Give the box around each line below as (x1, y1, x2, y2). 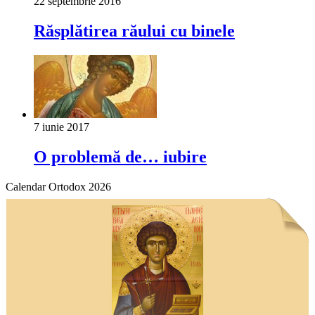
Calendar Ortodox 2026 (6, 180, 111, 193)
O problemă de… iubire (34, 147, 207, 166)
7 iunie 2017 (34, 120, 89, 133)
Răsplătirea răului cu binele (34, 22, 235, 40)
